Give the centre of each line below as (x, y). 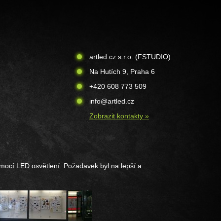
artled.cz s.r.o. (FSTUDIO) (130, 57)
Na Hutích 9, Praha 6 (122, 72)
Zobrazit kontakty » (119, 116)
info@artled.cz (112, 101)
